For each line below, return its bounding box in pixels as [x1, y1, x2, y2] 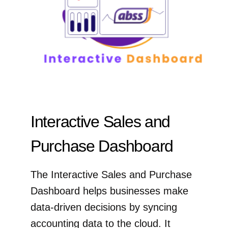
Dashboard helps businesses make [31, 185, 188, 197]
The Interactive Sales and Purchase [31, 169, 192, 181]
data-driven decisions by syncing [31, 202, 177, 213]
